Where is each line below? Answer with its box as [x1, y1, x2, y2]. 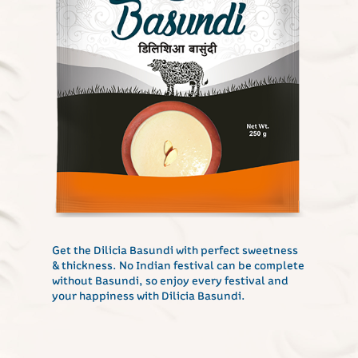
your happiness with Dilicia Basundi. [52, 287, 245, 303]
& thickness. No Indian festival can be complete [52, 257, 304, 272]
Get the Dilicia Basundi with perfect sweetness [52, 241, 298, 257]
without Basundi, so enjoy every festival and [52, 272, 288, 288]
